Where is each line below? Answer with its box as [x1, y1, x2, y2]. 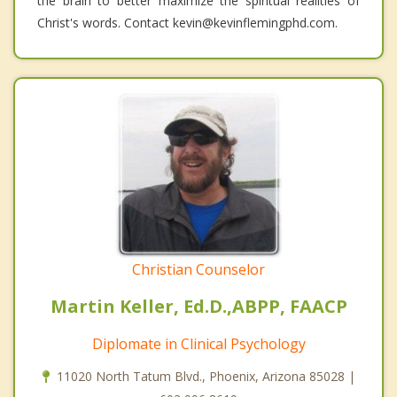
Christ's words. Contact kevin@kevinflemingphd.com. [37, 13, 338, 31]
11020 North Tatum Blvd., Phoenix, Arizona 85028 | [56, 367, 355, 385]
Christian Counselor [132, 259, 265, 279]
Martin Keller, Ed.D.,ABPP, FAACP [50, 293, 347, 318]
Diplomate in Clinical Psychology [91, 333, 306, 354]
